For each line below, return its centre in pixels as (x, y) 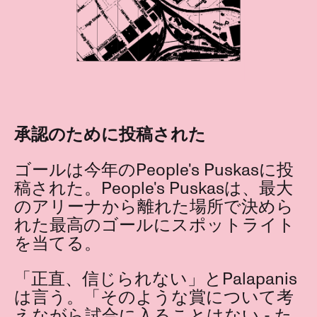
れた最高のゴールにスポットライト (155, 226)
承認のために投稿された (110, 135)
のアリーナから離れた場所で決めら (154, 207)
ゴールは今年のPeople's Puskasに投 (154, 171)
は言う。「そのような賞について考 (154, 298)
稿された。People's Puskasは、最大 (154, 189)
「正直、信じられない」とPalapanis (156, 279)
